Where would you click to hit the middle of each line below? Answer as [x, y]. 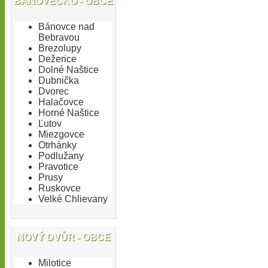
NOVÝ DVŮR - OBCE [63, 237]
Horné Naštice [69, 113]
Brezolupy [60, 48]
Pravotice [58, 167]
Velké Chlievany [73, 199]
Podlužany [61, 156]
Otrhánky [57, 145]
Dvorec [54, 92]
